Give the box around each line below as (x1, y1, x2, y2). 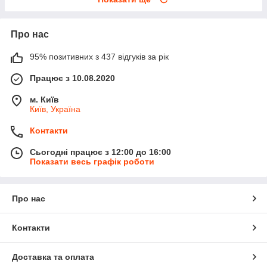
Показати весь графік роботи (30, 157, 154, 167)
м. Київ (30, 95, 59, 105)
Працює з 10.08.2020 (30, 73, 115, 83)
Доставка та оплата (12, 252, 94, 262)
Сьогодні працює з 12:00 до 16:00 (30, 147, 171, 157)
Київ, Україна (30, 104, 80, 114)
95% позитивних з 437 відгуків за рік (30, 52, 169, 62)
